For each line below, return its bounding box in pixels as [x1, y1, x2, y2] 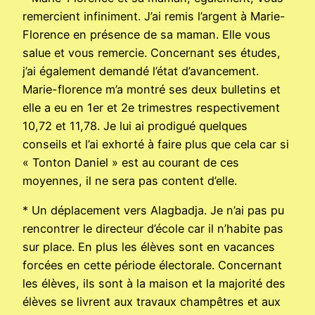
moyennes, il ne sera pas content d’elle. [22, 173, 237, 188]
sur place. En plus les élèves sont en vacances [22, 240, 275, 255]
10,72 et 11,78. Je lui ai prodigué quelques [22, 118, 247, 133]
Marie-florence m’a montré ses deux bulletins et [22, 82, 281, 96]
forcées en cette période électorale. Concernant [22, 258, 282, 273]
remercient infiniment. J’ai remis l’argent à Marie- [22, 8, 285, 23]
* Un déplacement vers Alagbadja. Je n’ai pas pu [22, 203, 284, 218]
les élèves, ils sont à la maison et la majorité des [22, 276, 285, 291]
